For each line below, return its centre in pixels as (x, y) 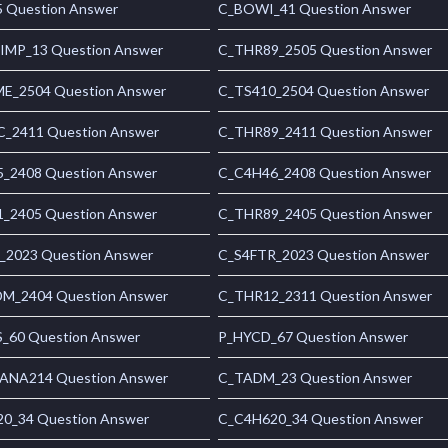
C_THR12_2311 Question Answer (325, 296)
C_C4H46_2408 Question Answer (325, 173)
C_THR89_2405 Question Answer (325, 214)
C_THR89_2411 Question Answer (325, 132)
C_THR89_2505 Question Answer (325, 50)
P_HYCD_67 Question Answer (313, 337)
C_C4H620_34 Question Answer (321, 419)
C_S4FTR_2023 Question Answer (324, 255)
